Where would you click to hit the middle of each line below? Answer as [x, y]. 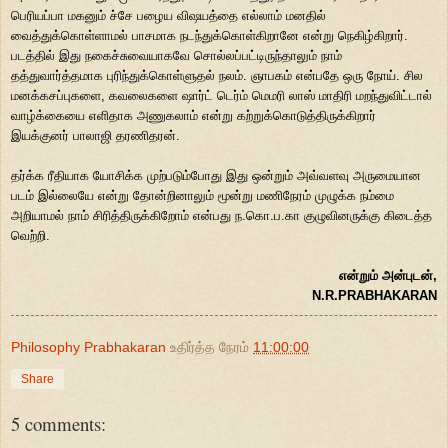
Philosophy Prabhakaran [88, 346]
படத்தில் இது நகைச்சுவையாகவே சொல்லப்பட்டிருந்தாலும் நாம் [176, 55]
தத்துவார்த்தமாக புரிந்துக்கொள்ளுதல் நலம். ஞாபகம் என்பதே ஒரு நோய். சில [217, 75]
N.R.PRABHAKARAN [374, 295]
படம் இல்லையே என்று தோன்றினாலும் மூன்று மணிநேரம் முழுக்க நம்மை [202, 195]
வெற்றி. [30, 235]
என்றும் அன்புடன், [388, 275]
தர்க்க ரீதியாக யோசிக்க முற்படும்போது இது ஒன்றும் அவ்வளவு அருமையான [216, 175]
